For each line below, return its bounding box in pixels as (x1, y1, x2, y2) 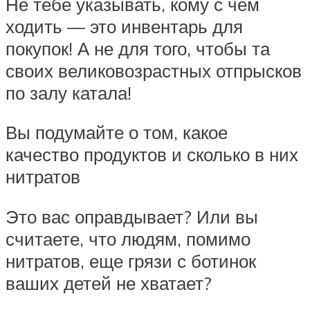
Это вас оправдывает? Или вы (6, 206, 258, 228)
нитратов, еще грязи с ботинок (6, 250, 256, 273)
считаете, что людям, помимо (6, 228, 250, 250)
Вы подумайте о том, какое (6, 121, 228, 144)
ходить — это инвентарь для (6, 15, 243, 37)
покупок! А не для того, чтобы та (6, 37, 270, 60)
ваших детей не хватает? (6, 272, 212, 295)
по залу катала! (6, 81, 131, 104)
